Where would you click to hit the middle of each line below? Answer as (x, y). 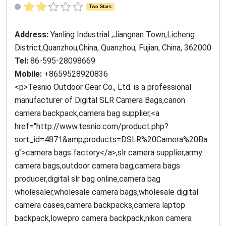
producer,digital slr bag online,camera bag (88, 179)
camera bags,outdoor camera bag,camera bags (97, 166)
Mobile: (29, 74)
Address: (33, 35)
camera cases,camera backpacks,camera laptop (100, 205)
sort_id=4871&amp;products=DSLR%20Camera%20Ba (111, 140)
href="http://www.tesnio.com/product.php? (92, 127)
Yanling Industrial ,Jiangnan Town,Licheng (123, 35)
